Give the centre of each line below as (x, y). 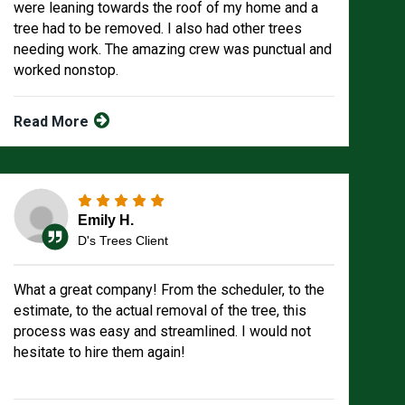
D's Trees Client (123, 240)
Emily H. (106, 220)
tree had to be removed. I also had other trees (158, 28)
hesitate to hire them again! (100, 352)
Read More (53, 122)
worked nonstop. (66, 70)
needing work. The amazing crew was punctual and (173, 49)
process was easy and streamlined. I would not (163, 331)
